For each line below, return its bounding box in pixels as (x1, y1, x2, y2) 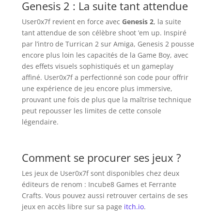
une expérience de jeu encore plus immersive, (21, 83, 172, 93)
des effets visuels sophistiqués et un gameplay (21, 61, 173, 71)
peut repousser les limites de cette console (21, 106, 161, 115)
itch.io (124, 201, 144, 211)
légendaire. (21, 117, 59, 126)
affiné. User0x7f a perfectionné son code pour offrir (21, 72, 188, 82)
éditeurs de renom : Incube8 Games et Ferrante (21, 179, 176, 189)
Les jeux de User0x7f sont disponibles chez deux (21, 168, 179, 178)
